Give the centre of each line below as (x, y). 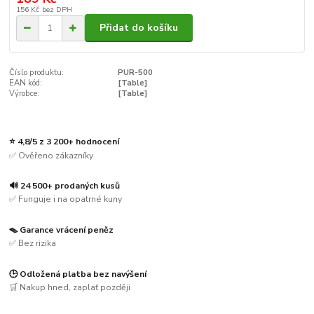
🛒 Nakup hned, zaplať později (70, 288)
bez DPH (57, 9)
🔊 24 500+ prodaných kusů (65, 185)
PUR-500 (135, 73)
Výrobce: (25, 94)
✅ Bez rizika (33, 244)
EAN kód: (26, 83)
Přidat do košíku (139, 28)
